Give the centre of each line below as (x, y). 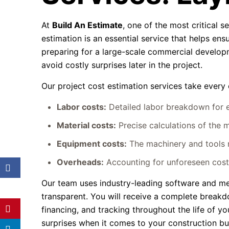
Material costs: (87, 125)
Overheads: (81, 162)
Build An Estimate (88, 25)
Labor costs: (82, 107)
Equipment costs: (92, 144)
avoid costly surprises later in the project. (122, 65)
